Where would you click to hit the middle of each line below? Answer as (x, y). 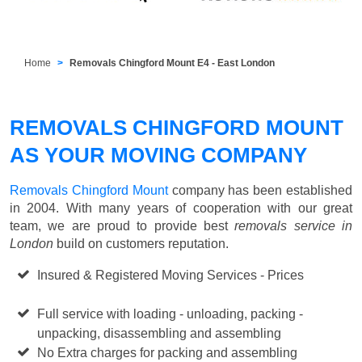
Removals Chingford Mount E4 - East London (173, 63)
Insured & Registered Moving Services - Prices (173, 275)
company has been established (260, 190)
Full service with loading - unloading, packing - (170, 314)
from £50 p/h (73, 294)
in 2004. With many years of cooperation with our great (181, 208)
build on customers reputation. (141, 243)
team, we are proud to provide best (122, 225)
